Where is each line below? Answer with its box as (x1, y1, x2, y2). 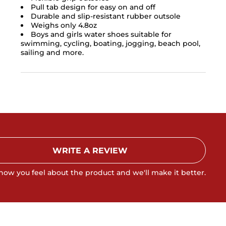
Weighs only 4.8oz (30, 21, 97, 30)
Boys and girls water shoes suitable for (30, 30, 172, 39)
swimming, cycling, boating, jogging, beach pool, (20, 39, 200, 48)
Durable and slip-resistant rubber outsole (30, 12, 181, 21)
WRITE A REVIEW (52, 146, 128, 156)
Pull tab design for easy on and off (30, 3, 155, 12)
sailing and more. (20, 48, 84, 58)
